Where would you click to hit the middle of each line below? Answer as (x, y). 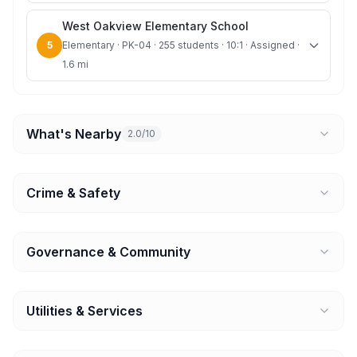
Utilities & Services (84, 311)
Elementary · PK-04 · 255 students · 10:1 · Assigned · (181, 45)
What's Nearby (74, 134)
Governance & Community (108, 252)
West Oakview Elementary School (155, 26)
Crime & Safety (73, 193)
